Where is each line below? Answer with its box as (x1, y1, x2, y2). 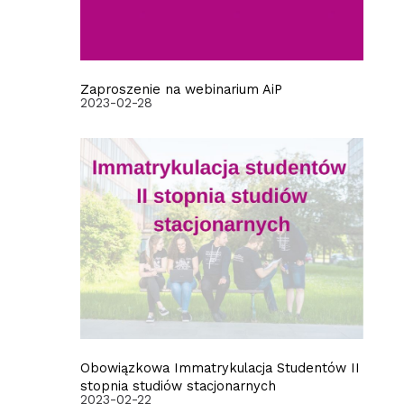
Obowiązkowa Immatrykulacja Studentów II (79, 360, 360, 377)
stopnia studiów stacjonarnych (79, 378, 276, 395)
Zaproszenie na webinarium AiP (79, 81, 282, 98)
